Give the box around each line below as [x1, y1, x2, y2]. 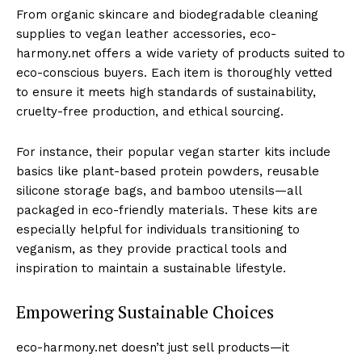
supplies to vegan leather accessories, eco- [16, 26, 276, 41]
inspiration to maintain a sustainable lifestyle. [16, 260, 286, 276]
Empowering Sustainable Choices [16, 299, 274, 323]
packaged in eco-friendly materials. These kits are [16, 202, 318, 217]
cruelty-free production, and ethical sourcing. [16, 103, 284, 119]
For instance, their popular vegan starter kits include [16, 144, 330, 159]
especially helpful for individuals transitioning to [16, 221, 300, 237]
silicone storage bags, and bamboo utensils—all [16, 183, 301, 198]
